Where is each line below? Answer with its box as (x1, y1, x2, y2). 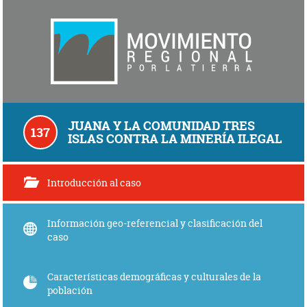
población (47, 284, 93, 297)
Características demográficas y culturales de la (47, 270, 261, 283)
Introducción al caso (47, 175, 141, 189)
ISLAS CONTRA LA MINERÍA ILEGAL (68, 130, 282, 147)
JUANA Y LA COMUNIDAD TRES (68, 117, 255, 134)
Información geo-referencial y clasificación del (47, 217, 262, 230)
